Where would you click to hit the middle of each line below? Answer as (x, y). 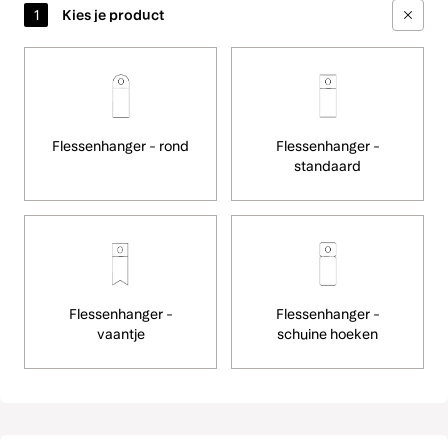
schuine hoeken (327, 334)
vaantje (120, 334)
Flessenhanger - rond (120, 146)
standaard (327, 166)
